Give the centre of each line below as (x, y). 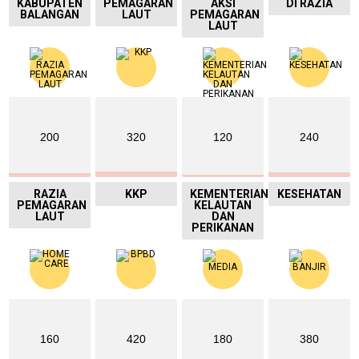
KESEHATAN (309, 194)
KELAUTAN (223, 205)
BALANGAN (50, 14)
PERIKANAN (223, 227)
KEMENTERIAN (229, 194)
